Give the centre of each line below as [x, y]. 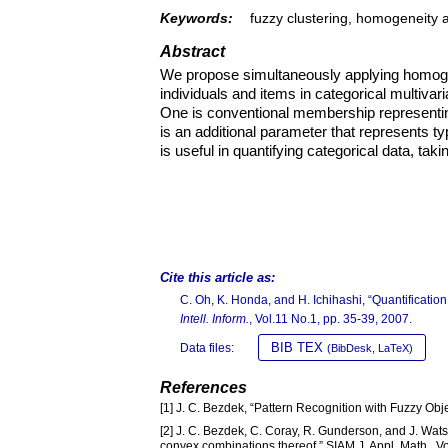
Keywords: [196, 17]
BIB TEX [299, 347]
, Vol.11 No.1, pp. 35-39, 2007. [330, 318]
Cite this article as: [217, 277]
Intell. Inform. [214, 318]
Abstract [192, 51]
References [203, 387]
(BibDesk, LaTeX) [370, 347]
